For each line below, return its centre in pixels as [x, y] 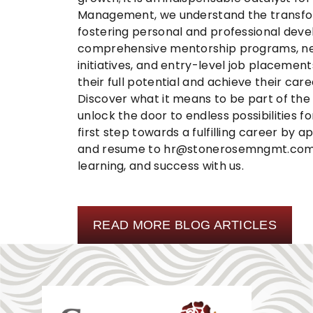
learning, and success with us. [161, 166]
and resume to [121, 150]
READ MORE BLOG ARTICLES [185, 225]
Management [116, 15]
